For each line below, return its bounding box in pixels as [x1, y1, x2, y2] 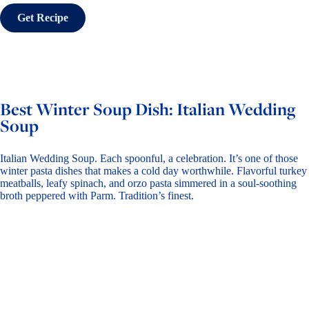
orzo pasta [128, 177, 172, 189]
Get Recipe [17, 12, 68, 23]
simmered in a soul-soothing [172, 177, 297, 189]
